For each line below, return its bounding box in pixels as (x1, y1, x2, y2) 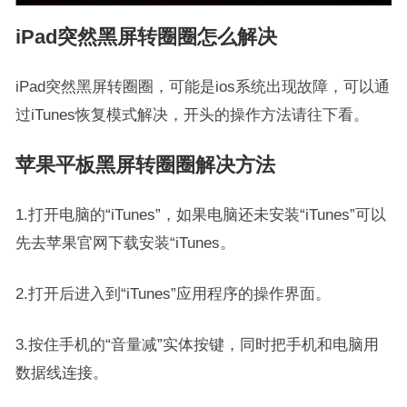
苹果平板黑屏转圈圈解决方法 (15, 154, 275, 176)
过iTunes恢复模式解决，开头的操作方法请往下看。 (15, 106, 369, 123)
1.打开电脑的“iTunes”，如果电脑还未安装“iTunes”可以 (15, 206, 386, 223)
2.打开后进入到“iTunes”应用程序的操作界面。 (15, 285, 331, 302)
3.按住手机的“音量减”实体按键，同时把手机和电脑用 (15, 336, 379, 352)
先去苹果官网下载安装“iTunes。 (15, 234, 235, 251)
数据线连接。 (15, 364, 108, 381)
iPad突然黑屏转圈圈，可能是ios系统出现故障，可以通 (15, 78, 390, 94)
